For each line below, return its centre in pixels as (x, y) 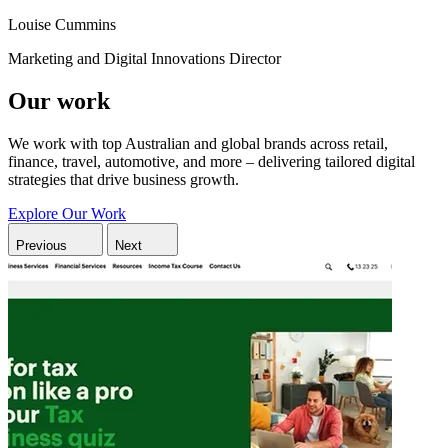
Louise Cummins (62, 24)
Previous (41, 245)
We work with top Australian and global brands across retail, (198, 143)
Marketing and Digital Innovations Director (144, 58)
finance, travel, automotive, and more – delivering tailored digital (211, 161)
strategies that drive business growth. (123, 179)
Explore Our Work (67, 213)
